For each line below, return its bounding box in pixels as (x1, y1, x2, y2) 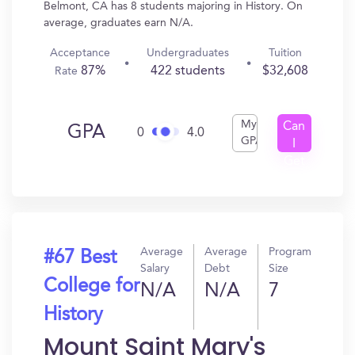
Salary (140, 263, 170, 274)
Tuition (268, 48, 302, 59)
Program (269, 246, 311, 258)
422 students (150, 65, 225, 78)
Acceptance (49, 48, 110, 59)
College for (44, 277, 139, 296)
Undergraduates (146, 48, 229, 59)
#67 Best (44, 249, 116, 268)
